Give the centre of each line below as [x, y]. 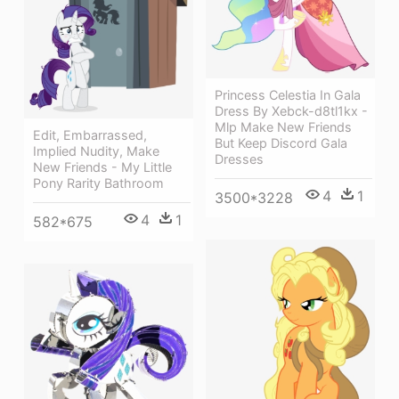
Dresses [239, 159]
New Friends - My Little [102, 167]
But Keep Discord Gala [281, 142]
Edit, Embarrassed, [90, 135]
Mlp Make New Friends [283, 126]
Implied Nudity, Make [96, 151]
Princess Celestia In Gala [288, 94]
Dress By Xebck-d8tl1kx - [291, 110]
